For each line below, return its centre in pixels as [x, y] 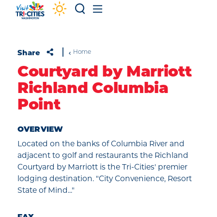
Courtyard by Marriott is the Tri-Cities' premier [102, 167]
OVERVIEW [40, 130]
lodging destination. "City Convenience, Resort [105, 178]
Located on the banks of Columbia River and [101, 144]
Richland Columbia [93, 89]
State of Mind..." [46, 190]
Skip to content [41, 15]
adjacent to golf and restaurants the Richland [103, 155]
